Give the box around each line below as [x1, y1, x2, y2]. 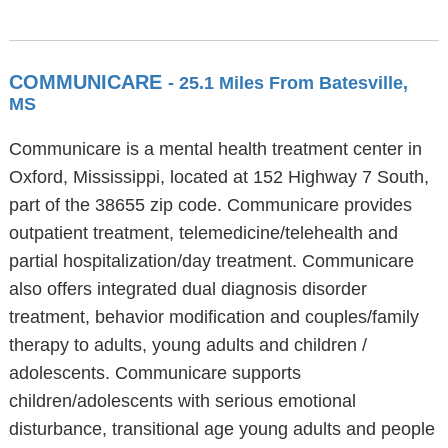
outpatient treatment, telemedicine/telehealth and [8, 223, 398, 243]
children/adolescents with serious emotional [8, 391, 356, 411]
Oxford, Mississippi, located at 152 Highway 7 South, [8, 167, 429, 187]
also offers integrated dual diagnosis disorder [8, 279, 367, 299]
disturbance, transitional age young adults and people [8, 419, 435, 439]
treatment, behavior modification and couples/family [8, 307, 419, 327]
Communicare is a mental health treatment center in [8, 139, 422, 159]
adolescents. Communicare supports [8, 363, 301, 383]
